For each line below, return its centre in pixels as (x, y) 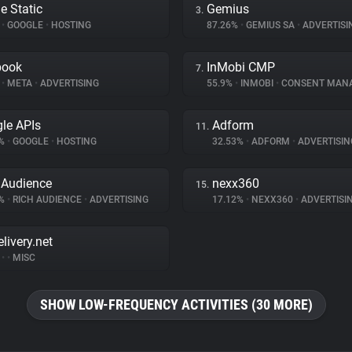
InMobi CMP (241, 67)
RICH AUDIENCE (47, 200)
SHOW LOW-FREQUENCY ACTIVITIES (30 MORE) (176, 304)
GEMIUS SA (270, 25)
